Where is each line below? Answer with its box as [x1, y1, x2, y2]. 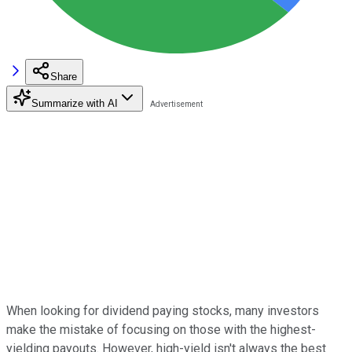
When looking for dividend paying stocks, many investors [6, 302, 319, 318]
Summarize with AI [31, 97, 118, 109]
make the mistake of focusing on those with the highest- [6, 321, 316, 337]
